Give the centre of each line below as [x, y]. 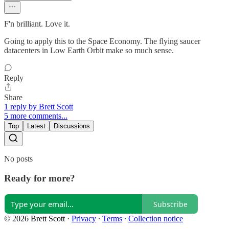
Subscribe [170, 204]
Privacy [84, 219]
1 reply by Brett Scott [39, 106]
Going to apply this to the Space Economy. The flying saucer [102, 41]
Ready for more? [40, 178]
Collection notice [156, 219]
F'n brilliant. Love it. [37, 24]
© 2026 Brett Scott [35, 219]
